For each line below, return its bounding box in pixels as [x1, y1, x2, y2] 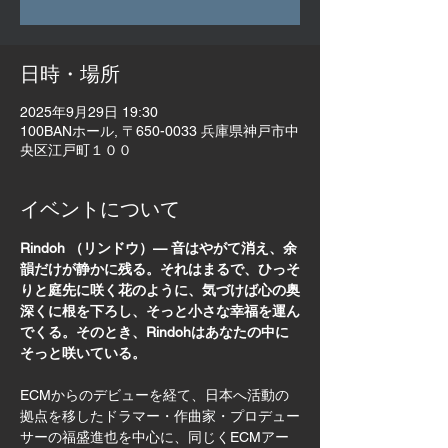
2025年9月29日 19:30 [20, 104, 158, 121]
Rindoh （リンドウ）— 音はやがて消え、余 [20, 240, 297, 257]
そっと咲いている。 [20, 345, 146, 362]
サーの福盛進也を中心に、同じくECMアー [20, 429, 289, 446]
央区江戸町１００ [20, 142, 132, 159]
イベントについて [20, 196, 180, 223]
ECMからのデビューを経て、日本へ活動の [20, 387, 289, 404]
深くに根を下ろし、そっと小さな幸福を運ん [20, 303, 300, 320]
